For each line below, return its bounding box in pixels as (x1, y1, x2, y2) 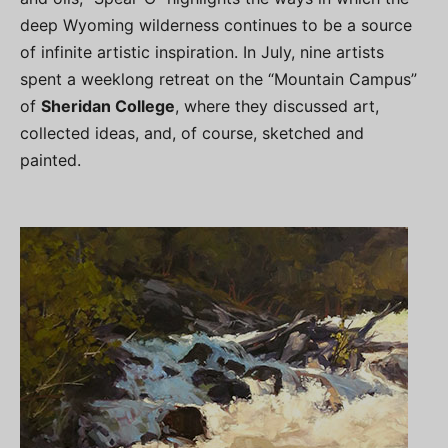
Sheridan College (41, 96, 175, 116)
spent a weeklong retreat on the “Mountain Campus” (20, 69, 417, 89)
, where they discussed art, (175, 96, 379, 116)
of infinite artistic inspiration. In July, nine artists (20, 42, 384, 62)
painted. (20, 150, 81, 170)
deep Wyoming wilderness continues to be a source (20, 15, 412, 35)
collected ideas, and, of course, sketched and (20, 123, 364, 143)
